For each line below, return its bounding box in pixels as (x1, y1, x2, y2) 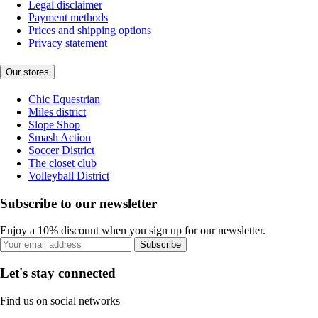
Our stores (6, 67, 49, 78)
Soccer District (28, 143, 94, 156)
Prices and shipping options (28, 24, 151, 37)
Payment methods (28, 11, 108, 24)
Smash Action (28, 131, 91, 143)
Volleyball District (28, 169, 109, 182)
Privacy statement (28, 37, 107, 50)
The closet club (28, 156, 97, 169)
